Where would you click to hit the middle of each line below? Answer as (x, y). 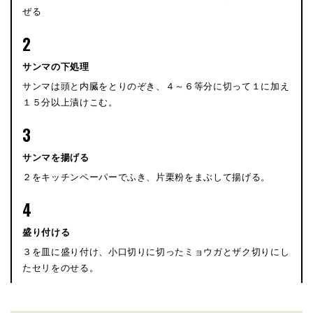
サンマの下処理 (56, 66)
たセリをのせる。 (61, 268)
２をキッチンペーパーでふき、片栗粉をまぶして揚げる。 (146, 177)
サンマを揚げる (56, 157)
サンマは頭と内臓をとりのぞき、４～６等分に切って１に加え (156, 86)
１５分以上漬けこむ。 (70, 102)
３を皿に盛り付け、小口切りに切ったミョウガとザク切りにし (156, 252)
